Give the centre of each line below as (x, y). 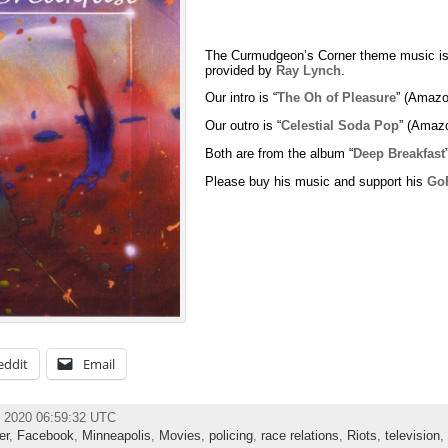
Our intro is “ (241, 98)
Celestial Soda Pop (340, 126)
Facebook (45, 435)
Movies (179, 435)
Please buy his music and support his (316, 181)
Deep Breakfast (399, 154)
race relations (299, 435)
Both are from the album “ (279, 154)
